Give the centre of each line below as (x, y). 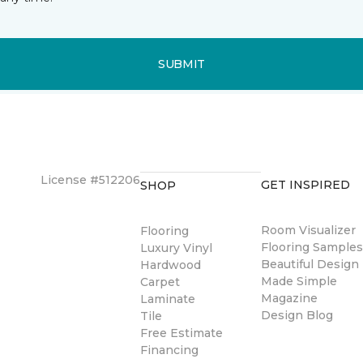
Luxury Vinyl (176, 248)
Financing (169, 350)
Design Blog (297, 315)
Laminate (168, 299)
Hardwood (171, 265)
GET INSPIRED (306, 185)
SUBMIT (181, 64)
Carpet (160, 282)
